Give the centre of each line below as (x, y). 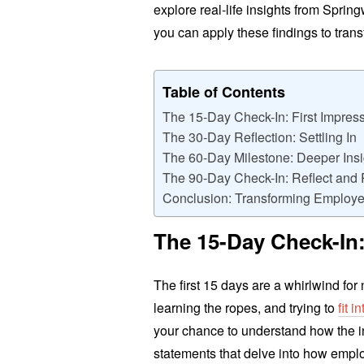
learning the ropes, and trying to (246, 308)
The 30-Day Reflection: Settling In (260, 137)
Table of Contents (224, 91)
